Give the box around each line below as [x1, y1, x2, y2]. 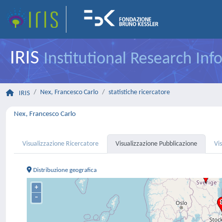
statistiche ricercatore [109, 89, 170, 96]
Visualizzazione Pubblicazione [115, 140, 197, 148]
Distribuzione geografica [32, 167, 97, 173]
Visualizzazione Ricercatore [22, 140, 99, 148]
